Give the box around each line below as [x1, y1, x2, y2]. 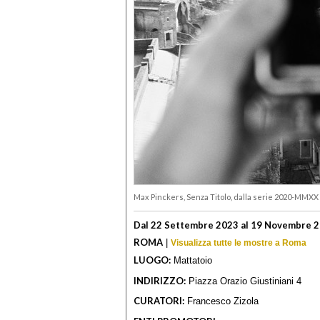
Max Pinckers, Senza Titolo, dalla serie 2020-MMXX [134, 192, 319, 202]
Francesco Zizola [184, 296, 259, 307]
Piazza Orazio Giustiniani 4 [186, 275, 301, 286]
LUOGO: [134, 254, 171, 266]
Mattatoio [171, 255, 212, 266]
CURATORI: [134, 295, 184, 307]
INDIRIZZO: [134, 274, 186, 286]
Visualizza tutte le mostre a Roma [171, 237, 306, 248]
